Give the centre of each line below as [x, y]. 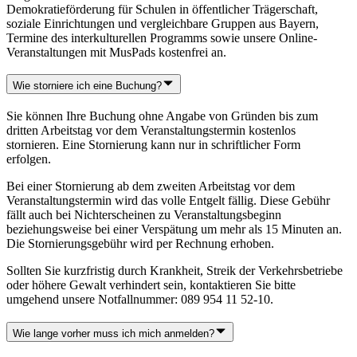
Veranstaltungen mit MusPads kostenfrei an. [118, 52]
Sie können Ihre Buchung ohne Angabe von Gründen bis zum [162, 116]
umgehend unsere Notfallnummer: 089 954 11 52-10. [140, 300]
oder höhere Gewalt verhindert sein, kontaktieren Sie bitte [151, 285]
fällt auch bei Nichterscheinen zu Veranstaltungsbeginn [144, 215]
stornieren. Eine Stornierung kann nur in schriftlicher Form [153, 145]
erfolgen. [30, 159]
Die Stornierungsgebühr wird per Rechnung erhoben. [142, 244]
